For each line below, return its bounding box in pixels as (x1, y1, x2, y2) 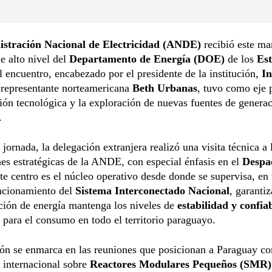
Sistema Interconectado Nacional (75, 184, 229, 197)
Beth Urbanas (132, 81, 197, 94)
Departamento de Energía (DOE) (69, 52, 225, 65)
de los (225, 52, 257, 65)
